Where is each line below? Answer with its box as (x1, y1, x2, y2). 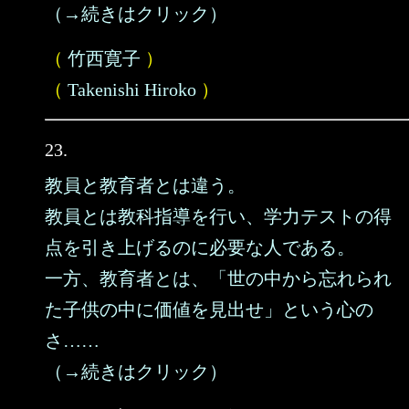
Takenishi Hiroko (68, 79, 196, 100)
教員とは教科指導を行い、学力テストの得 (45, 206, 392, 226)
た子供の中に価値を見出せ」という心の (45, 299, 373, 320)
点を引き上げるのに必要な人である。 (45, 237, 355, 257)
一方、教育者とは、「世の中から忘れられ (45, 268, 392, 288)
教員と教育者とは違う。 (45, 175, 246, 195)
